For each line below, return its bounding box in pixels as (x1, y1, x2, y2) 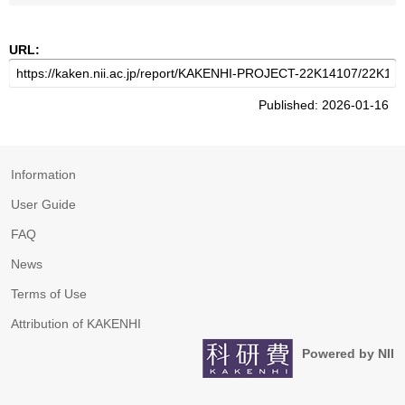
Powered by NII (302, 346, 394, 361)
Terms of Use (11, 287, 87, 301)
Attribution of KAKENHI (11, 316, 141, 331)
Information (11, 167, 76, 182)
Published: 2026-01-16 (259, 98, 396, 112)
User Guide (11, 197, 76, 212)
